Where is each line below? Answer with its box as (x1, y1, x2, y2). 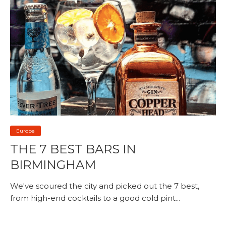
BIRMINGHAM (10, 157, 96, 173)
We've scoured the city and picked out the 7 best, (10, 181, 199, 191)
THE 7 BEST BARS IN (10, 142, 136, 157)
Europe (16, 128, 35, 135)
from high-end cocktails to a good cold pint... (10, 193, 180, 203)
